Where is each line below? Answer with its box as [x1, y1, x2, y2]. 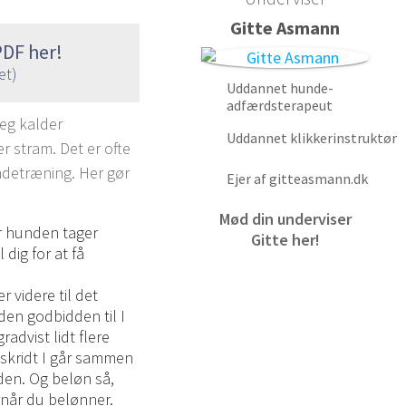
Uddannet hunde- [226, 79, 333, 98]
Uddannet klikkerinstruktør [226, 128, 397, 147]
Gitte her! [250, 228, 320, 250]
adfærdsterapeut [226, 96, 333, 115]
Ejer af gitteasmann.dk [226, 169, 368, 188]
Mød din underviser [218, 208, 352, 229]
